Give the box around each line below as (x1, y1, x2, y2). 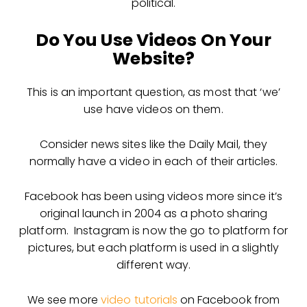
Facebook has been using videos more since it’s (24, 188, 283, 204)
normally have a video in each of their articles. (29, 153, 278, 169)
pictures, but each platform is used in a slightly (28, 239, 279, 256)
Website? (112, 46, 195, 71)
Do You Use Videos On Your (35, 27, 272, 52)
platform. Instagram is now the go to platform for (19, 222, 288, 238)
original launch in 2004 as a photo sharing (39, 205, 268, 221)
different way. (116, 256, 191, 273)
